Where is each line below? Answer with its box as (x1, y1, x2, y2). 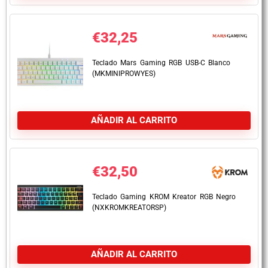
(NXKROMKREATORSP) (92, 203, 166, 212)
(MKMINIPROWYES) (92, 69, 156, 78)
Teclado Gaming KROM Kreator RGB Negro (92, 193, 236, 201)
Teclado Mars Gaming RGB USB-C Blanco (92, 59, 230, 67)
